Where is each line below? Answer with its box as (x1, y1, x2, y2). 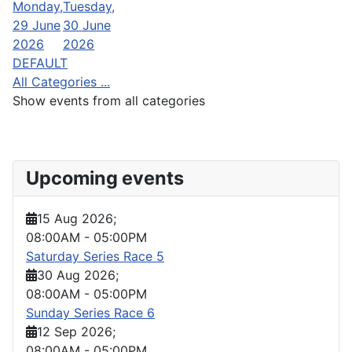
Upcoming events (26, 166, 184, 189)
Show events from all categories (13, 92, 205, 108)
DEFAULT (13, 54, 68, 71)
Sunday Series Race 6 (26, 304, 155, 321)
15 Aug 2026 (37, 210, 113, 226)
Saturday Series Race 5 (26, 247, 164, 264)
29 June (13, 16, 60, 33)
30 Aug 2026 (37, 266, 115, 283)
